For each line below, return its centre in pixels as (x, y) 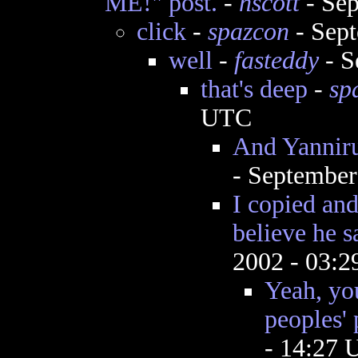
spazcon (248, 32)
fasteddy (276, 60)
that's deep (254, 89)
